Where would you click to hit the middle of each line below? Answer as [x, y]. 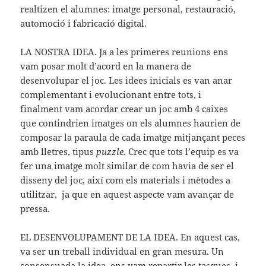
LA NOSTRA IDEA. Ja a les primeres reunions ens [124, 51]
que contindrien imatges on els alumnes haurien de [131, 123]
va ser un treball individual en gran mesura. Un [122, 251]
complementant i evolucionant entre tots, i [111, 94]
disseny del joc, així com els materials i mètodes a [126, 180]
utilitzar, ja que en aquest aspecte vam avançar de [127, 194]
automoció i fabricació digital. [85, 23]
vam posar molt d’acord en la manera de [106, 66]
